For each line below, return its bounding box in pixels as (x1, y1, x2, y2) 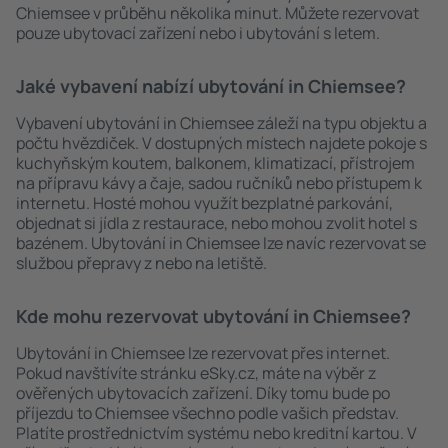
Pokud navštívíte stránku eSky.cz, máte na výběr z (16, 362, 376, 384)
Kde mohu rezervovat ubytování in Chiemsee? (16, 304, 411, 328)
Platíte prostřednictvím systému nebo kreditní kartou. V (16, 422, 417, 444)
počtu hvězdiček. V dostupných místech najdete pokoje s (16, 132, 427, 154)
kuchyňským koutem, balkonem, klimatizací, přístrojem (16, 152, 415, 174)
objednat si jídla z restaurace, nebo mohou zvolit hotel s (16, 212, 417, 234)
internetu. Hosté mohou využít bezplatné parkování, (16, 192, 393, 214)
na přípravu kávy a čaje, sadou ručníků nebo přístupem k (16, 172, 422, 194)
